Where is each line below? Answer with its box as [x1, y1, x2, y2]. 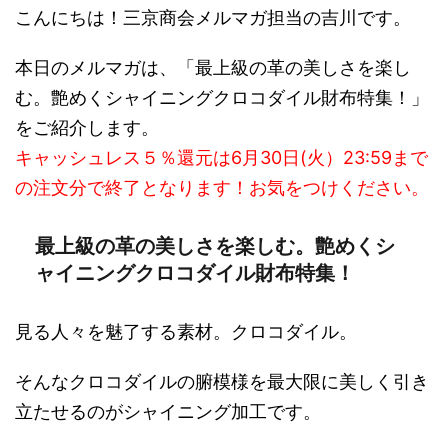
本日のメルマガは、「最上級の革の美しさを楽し [15, 57, 411, 78]
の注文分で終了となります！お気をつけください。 [15, 177, 429, 198]
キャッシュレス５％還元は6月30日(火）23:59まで [15, 147, 428, 168]
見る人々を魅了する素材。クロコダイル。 [15, 321, 357, 342]
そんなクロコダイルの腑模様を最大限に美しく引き [15, 371, 429, 392]
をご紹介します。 [15, 117, 159, 138]
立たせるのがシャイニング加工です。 [15, 401, 321, 422]
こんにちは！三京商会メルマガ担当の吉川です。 [15, 7, 411, 28]
